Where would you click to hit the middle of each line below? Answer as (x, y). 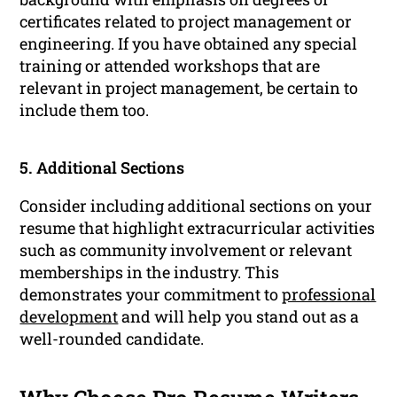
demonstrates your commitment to (151, 295)
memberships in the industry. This (150, 272)
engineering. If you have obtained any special (189, 44)
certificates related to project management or (186, 22)
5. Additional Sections (102, 168)
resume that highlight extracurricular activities (198, 228)
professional (329, 295)
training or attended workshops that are (170, 66)
